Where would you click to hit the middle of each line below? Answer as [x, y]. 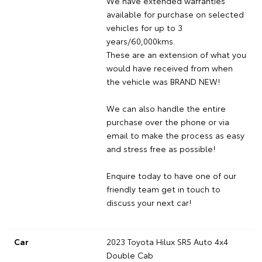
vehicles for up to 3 [144, 27]
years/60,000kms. [140, 41]
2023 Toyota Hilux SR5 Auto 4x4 [167, 241]
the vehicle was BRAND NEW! [163, 81]
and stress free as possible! [161, 148]
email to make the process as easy [175, 135]
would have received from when [169, 68]
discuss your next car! [149, 202]
